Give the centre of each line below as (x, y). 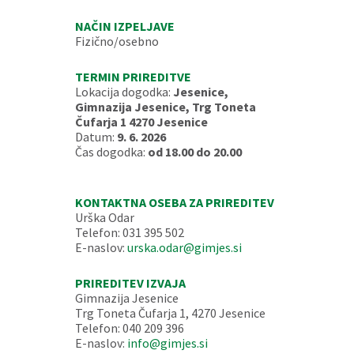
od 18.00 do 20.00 (194, 152)
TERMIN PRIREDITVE (133, 77)
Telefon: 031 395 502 (129, 232)
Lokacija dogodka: (124, 92)
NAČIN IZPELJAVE (124, 26)
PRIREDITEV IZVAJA (130, 283)
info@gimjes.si (167, 343)
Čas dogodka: (111, 152)
